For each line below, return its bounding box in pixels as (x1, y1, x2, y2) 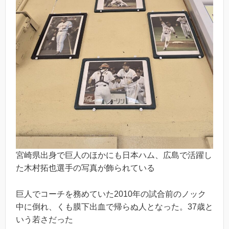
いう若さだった (16, 215, 73, 224)
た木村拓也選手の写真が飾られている (16, 164, 155, 173)
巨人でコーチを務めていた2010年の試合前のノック (16, 190, 206, 199)
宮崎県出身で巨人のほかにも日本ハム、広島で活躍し (16, 151, 212, 160)
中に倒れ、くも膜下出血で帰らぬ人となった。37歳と (16, 202, 213, 212)
